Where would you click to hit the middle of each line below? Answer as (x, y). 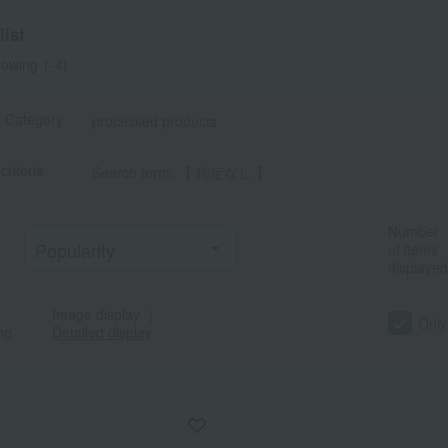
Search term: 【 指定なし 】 (181, 172)
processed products (154, 121)
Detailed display (102, 332)
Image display (96, 314)
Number (413, 231)
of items (413, 249)
